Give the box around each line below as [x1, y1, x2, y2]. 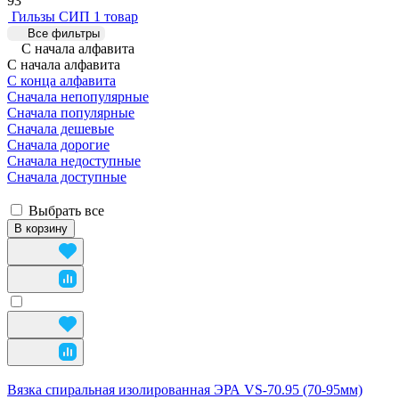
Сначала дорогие [7, 136, 110, 152]
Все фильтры [28, 26, 100, 40]
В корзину [14, 221, 68, 235]
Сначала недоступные [7, 152, 141, 168]
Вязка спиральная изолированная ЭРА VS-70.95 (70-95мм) [7, 381, 362, 397]
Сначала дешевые [7, 120, 114, 136]
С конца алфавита [7, 72, 116, 88]
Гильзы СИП [12, 8, 90, 24]
